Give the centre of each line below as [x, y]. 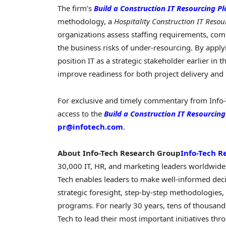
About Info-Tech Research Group [119, 153]
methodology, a [86, 21]
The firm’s [76, 8]
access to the [81, 113]
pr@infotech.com [90, 126]
